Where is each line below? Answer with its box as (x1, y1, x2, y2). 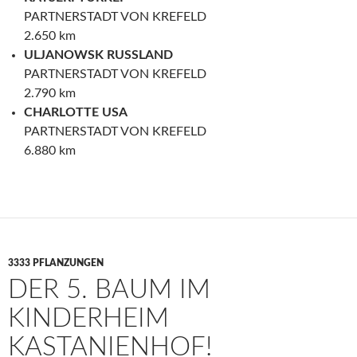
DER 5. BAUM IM (8, 277, 210, 303)
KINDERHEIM (8, 305, 169, 331)
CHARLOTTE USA (24, 106, 127, 119)
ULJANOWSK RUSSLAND (24, 49, 173, 61)
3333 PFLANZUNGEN (8, 258, 104, 268)
